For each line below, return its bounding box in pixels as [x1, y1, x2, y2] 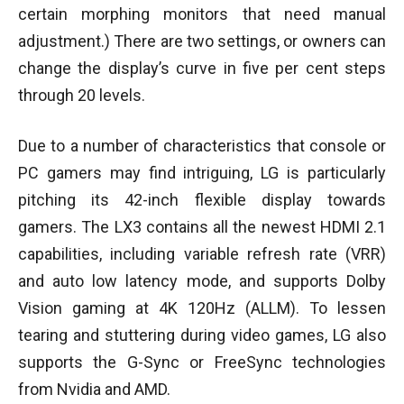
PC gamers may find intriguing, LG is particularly [18, 162, 386, 182]
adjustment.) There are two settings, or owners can [18, 31, 386, 50]
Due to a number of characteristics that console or [18, 135, 386, 155]
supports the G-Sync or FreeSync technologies [18, 352, 386, 372]
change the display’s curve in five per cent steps [18, 58, 386, 78]
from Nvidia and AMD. [18, 379, 170, 399]
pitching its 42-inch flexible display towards [18, 189, 386, 209]
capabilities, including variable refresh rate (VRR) [18, 243, 386, 263]
